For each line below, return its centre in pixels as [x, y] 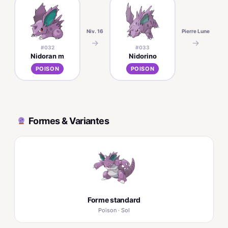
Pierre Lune [196, 31]
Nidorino [142, 56]
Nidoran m [47, 56]
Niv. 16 [95, 31]
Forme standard [114, 200]
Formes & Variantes [69, 121]
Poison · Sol [114, 210]
